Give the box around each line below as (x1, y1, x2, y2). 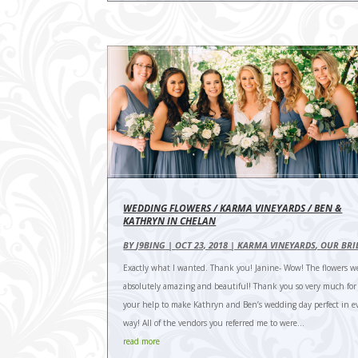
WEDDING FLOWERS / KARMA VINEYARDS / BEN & (123, 201, 343, 215)
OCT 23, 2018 (175, 238, 229, 251)
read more (123, 335, 161, 347)
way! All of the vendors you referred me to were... (123, 316, 305, 328)
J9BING (136, 238, 166, 251)
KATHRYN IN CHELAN (123, 213, 217, 228)
